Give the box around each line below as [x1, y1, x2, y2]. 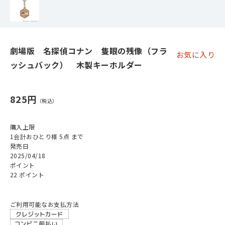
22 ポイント [10, 170, 45, 179]
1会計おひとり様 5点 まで [10, 132, 84, 141]
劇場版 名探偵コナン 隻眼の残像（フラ [10, 45, 168, 57]
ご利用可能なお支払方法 [10, 200, 79, 208]
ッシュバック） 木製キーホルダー [10, 59, 143, 71]
